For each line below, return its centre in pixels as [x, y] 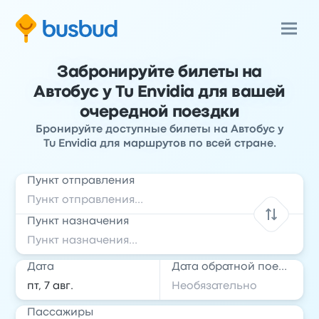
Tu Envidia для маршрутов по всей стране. [159, 144]
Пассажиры [61, 313]
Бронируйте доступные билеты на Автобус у [159, 130]
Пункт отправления [81, 181]
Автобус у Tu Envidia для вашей [159, 93]
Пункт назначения [78, 221]
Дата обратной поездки [283, 267]
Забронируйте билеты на [159, 73]
